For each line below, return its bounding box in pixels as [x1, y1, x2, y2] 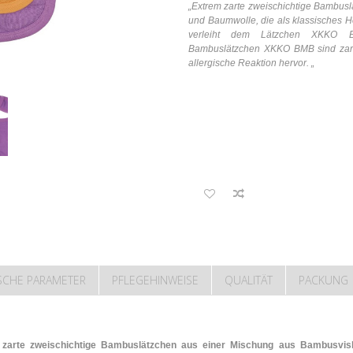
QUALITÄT [225, 272, 273, 288]
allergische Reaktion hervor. [188, 58, 309, 69]
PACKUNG [299, 272, 348, 288]
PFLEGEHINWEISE [112, 272, 199, 288]
